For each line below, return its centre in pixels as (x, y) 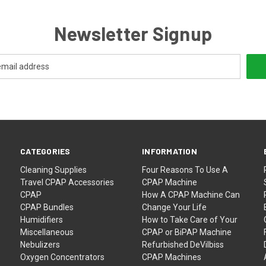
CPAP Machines (172, 257)
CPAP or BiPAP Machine (187, 232)
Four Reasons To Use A (185, 170)
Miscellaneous (47, 232)
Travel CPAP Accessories (67, 182)
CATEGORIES (45, 151)
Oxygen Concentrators (63, 257)
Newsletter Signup (133, 33)
